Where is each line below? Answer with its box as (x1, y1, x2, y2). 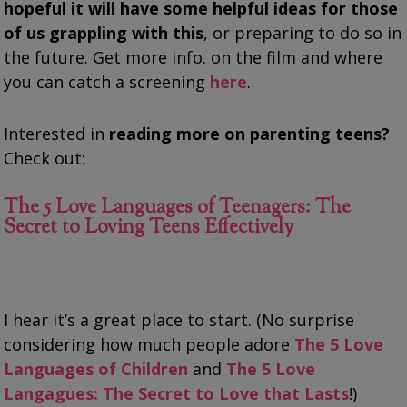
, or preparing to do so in (203, 21, 402, 44)
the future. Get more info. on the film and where (4, 45, 383, 68)
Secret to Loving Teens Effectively (4, 213, 294, 243)
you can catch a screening (4, 70, 211, 93)
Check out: (4, 146, 86, 169)
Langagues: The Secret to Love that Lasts (4, 382, 350, 404)
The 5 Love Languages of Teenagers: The (4, 193, 352, 223)
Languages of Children (4, 357, 189, 380)
